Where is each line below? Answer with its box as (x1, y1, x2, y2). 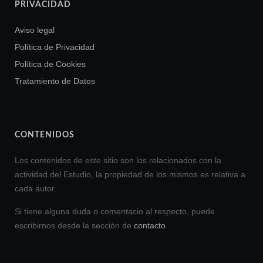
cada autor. (15, 184, 56, 194)
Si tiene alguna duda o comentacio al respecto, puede (15, 207, 215, 217)
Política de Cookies (15, 59, 86, 69)
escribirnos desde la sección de (15, 221, 134, 231)
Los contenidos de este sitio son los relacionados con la (15, 156, 221, 166)
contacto (134, 221, 166, 231)
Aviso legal (15, 25, 55, 35)
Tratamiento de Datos (15, 76, 95, 86)
